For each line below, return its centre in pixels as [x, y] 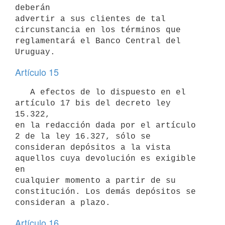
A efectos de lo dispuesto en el [23, 92]
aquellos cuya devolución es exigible [105, 158]
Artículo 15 [37, 72]
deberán [33, 8]
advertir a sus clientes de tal [90, 19]
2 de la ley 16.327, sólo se [83, 136]
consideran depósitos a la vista [93, 147]
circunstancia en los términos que [98, 30]
